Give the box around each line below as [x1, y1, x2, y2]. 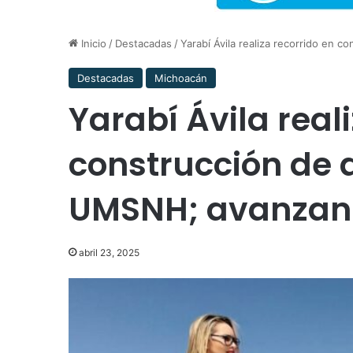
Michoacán [154, 72, 207, 84]
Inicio [78, 37, 106, 50]
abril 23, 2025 [79, 247, 139, 258]
